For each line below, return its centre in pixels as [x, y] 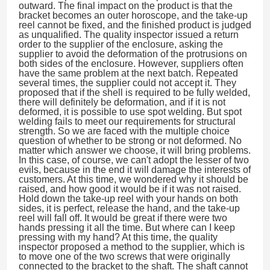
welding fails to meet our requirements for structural [127, 121]
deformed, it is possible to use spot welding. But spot [130, 112]
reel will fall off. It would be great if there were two [123, 218]
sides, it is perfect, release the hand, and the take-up [129, 208]
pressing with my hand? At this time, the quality [118, 237]
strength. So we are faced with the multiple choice [124, 131]
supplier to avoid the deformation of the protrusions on [133, 54]
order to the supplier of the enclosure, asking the [121, 44]
